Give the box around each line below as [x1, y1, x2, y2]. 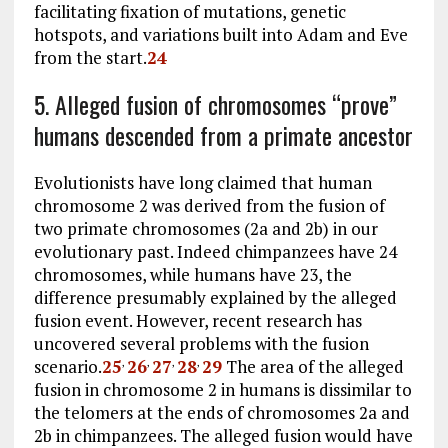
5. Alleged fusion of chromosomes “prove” [33, 85, 397, 122]
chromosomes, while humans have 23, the [33, 262, 352, 286]
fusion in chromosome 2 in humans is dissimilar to [33, 377, 412, 401]
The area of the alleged [221, 354, 404, 378]
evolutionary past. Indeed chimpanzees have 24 [33, 239, 397, 263]
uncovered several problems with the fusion [33, 331, 369, 355]
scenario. [33, 354, 102, 378]
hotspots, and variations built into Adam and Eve [33, 22, 408, 46]
